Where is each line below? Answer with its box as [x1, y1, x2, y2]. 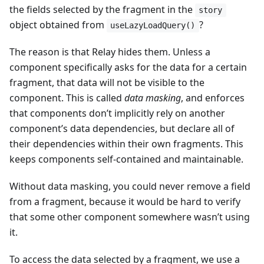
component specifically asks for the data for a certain [9, 60, 247, 74]
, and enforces [181, 91, 245, 104]
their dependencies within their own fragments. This [9, 137, 243, 150]
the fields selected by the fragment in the [9, 2, 195, 16]
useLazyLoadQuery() [110, 21, 196, 31]
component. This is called [9, 91, 124, 104]
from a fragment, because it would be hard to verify [9, 194, 240, 208]
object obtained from [9, 18, 107, 31]
